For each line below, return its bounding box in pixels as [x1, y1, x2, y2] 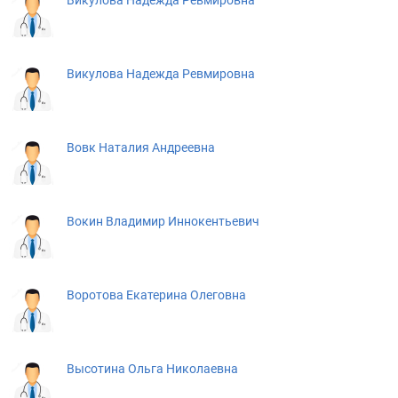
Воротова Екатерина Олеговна [67, 288, 246, 302]
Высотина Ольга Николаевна [67, 362, 238, 376]
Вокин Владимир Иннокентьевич [67, 214, 259, 228]
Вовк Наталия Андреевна [67, 140, 215, 155]
